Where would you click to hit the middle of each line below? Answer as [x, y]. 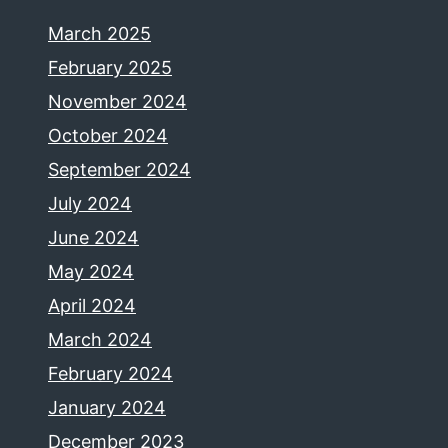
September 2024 [119, 169]
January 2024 [107, 407]
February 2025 [110, 67]
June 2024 [93, 237]
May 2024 [91, 271]
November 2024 [117, 101]
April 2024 [92, 305]
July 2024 [90, 203]
